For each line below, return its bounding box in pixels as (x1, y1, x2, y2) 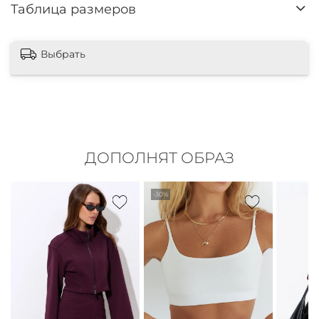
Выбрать (41, 48, 85, 61)
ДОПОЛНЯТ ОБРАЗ (85, 149, 234, 167)
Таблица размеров (11, 1, 136, 17)
